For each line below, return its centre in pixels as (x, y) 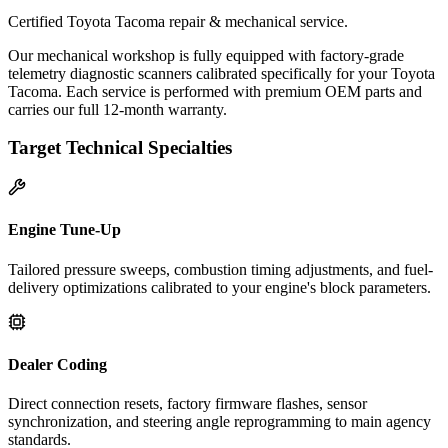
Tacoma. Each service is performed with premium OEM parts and (215, 91)
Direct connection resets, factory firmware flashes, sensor (187, 404)
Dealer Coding (57, 364)
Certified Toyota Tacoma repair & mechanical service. (178, 21)
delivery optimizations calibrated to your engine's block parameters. (219, 287)
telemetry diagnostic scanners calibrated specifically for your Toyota (221, 73)
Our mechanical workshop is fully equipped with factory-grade (206, 55)
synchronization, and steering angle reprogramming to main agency (219, 422)
